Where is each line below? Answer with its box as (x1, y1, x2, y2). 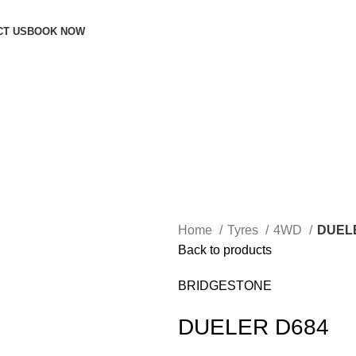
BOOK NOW (27, 25, 85, 38)
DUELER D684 (178, 315, 329, 340)
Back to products (178, 243, 272, 257)
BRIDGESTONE (178, 279, 272, 293)
